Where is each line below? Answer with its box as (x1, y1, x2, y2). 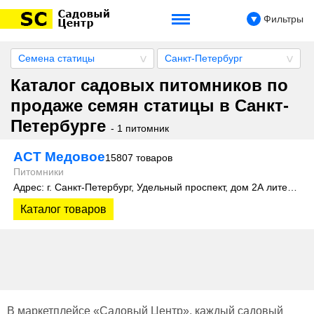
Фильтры (261, 13, 303, 25)
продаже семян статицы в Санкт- (11, 96, 289, 115)
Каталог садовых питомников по (11, 76, 288, 95)
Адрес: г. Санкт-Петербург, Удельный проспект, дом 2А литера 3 (287, 182, 297, 193)
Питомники (13, 166, 64, 177)
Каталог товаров (20, 203, 107, 215)
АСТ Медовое (13, 149, 105, 164)
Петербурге (11, 116, 111, 135)
